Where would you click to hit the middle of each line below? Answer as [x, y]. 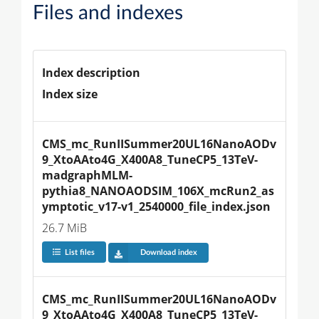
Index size [70, 94]
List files [79, 253]
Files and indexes [108, 12]
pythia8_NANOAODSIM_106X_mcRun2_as [158, 190]
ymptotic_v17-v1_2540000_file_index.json [156, 206]
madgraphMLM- [87, 175]
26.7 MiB [64, 228]
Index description [91, 72]
